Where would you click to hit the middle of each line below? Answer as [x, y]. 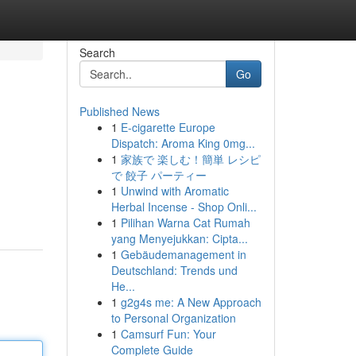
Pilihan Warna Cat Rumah [185, 222]
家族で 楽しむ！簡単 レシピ [190, 159]
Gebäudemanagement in [183, 254]
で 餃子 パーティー [159, 175]
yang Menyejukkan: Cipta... [179, 238]
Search [97, 52]
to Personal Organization [173, 318]
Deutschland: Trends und [174, 270]
